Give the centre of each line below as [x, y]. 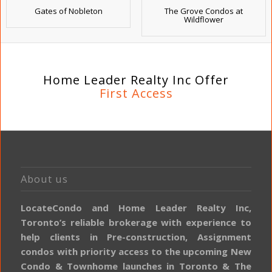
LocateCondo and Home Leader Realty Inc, [136, 207]
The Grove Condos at [204, 11]
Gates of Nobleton [68, 11]
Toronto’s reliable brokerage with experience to [136, 222]
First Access [136, 100]
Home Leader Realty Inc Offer [136, 80]
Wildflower [204, 20]
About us [45, 178]
